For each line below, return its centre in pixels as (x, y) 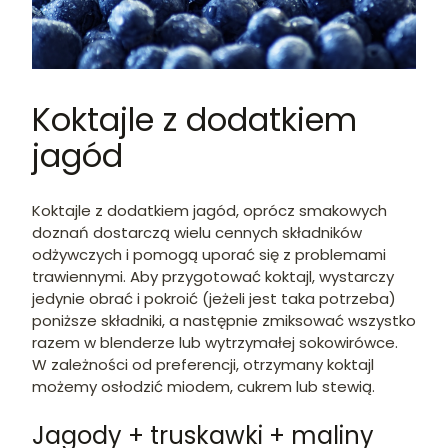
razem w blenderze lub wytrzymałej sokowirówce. (215, 343)
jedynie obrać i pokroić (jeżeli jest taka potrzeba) (214, 299)
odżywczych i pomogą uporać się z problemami (209, 255)
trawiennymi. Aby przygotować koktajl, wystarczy (213, 277)
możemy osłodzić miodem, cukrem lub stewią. (203, 387)
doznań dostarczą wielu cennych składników (197, 233)
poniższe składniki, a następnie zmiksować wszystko (224, 321)
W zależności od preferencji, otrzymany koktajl (203, 365)
